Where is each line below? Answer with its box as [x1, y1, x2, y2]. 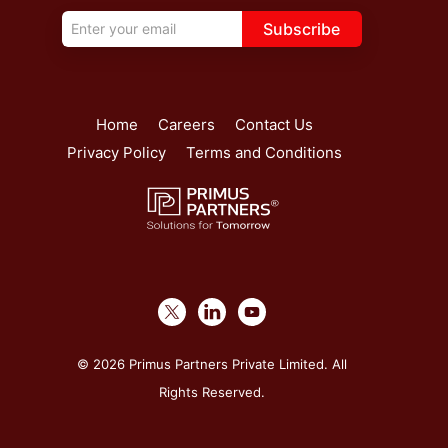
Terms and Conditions [185, 143, 342, 162]
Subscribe [263, 19, 340, 39]
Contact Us [234, 115, 313, 134]
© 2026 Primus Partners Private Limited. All [77, 355, 347, 372]
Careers [157, 115, 215, 134]
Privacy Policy [66, 143, 166, 162]
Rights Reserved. [159, 383, 265, 400]
